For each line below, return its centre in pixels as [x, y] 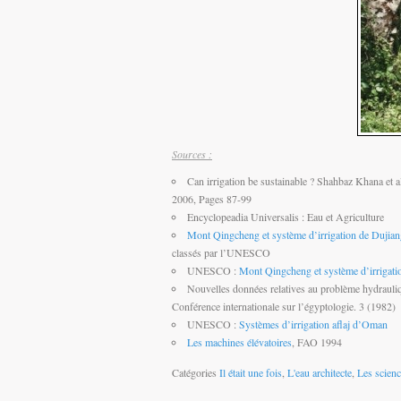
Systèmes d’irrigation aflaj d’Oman [313, 324]
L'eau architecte [320, 372]
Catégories [196, 372]
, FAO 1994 [317, 341]
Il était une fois [251, 372]
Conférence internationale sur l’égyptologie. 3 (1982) [284, 306]
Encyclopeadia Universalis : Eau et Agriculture [286, 216]
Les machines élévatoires [239, 341]
